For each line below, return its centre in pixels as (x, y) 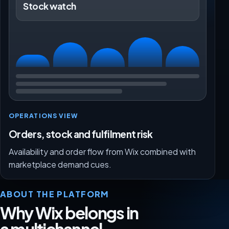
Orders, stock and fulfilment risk (81, 134)
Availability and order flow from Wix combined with (102, 152)
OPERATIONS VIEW (44, 116)
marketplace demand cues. (60, 165)
